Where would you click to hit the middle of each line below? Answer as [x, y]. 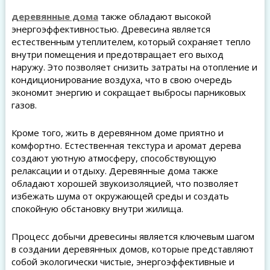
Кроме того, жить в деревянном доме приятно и [117, 133]
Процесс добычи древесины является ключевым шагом [133, 236]
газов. [24, 105]
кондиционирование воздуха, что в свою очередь [121, 80]
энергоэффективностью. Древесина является [111, 29]
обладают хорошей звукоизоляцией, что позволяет [125, 183]
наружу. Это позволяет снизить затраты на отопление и [134, 67]
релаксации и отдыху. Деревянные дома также [115, 171]
